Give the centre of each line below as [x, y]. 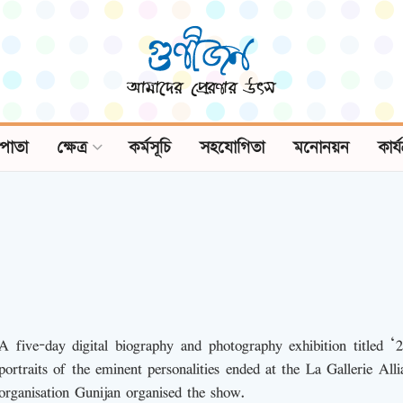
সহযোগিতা [232, 148]
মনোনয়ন [321, 148]
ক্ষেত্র [72, 148]
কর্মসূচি [149, 148]
